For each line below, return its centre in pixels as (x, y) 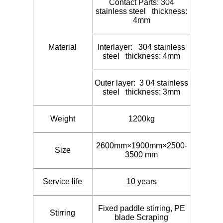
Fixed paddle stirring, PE (141, 208)
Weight (62, 118)
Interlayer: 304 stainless (141, 47)
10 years (141, 181)
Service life (62, 181)
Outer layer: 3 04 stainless (141, 83)
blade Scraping (141, 217)
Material (62, 47)
